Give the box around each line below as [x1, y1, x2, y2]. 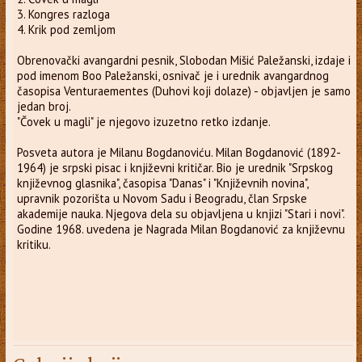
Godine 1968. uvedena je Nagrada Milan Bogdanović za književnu [16, 221, 345, 237]
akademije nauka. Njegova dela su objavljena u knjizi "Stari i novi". [16, 205, 345, 221]
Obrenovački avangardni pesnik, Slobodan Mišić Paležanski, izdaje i [16, 52, 351, 68]
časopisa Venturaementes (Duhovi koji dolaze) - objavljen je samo [16, 82, 351, 99]
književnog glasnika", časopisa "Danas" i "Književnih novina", [16, 175, 309, 191]
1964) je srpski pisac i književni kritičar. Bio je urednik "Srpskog [16, 159, 333, 175]
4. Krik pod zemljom [16, 21, 116, 37]
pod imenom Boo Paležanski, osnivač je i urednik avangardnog [16, 67, 329, 83]
